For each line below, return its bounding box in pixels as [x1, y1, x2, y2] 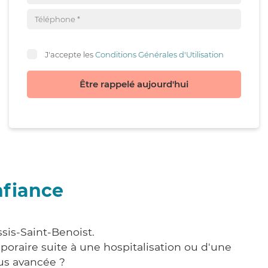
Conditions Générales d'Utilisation [95, 49, 224, 59]
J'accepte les [45, 49, 95, 59]
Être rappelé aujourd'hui [80, 78, 188, 90]
